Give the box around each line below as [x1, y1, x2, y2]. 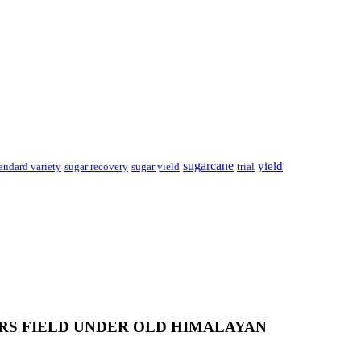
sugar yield [131, 160, 180, 172]
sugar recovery [64, 160, 128, 172]
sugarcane [183, 158, 234, 172]
